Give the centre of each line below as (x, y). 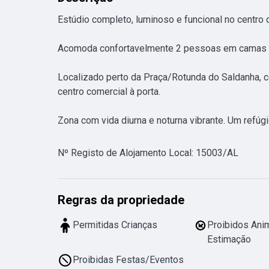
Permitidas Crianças (115, 225)
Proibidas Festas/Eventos (128, 259)
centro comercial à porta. (110, 91)
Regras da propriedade (121, 200)
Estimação (229, 239)
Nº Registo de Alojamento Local (125, 153)
